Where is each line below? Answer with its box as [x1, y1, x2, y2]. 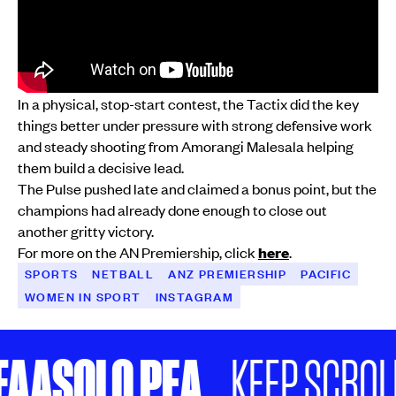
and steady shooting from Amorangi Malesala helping [18, 136, 354, 156]
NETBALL [92, 266, 155, 283]
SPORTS [25, 266, 79, 283]
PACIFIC [301, 266, 352, 283]
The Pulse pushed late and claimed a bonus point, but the [18, 179, 377, 199]
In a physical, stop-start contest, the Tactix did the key [18, 94, 359, 114]
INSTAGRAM [155, 289, 234, 306]
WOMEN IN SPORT [25, 289, 141, 306]
